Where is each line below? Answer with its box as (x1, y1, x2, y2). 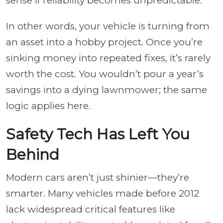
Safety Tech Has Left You (6, 124, 190, 143)
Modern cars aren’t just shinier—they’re (6, 171, 189, 183)
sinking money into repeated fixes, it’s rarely (6, 52, 211, 64)
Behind (6, 145, 59, 164)
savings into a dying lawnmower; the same (6, 84, 207, 96)
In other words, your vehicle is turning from (6, 20, 210, 32)
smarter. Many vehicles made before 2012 (6, 187, 199, 199)
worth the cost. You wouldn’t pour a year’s (6, 68, 204, 80)
